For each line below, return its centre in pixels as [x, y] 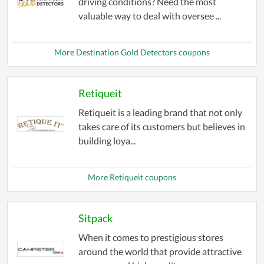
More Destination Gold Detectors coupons [132, 52]
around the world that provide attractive [160, 252]
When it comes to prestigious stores [151, 237]
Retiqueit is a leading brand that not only [160, 113]
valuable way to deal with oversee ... [149, 16]
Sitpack [95, 218]
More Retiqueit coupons [132, 177]
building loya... [107, 141]
